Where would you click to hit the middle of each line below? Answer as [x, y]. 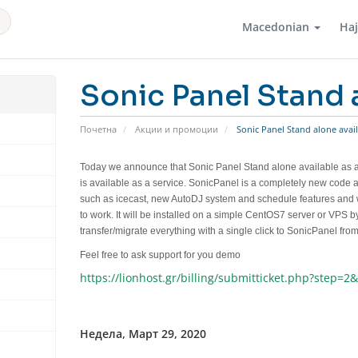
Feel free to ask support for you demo [160, 255]
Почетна [98, 129]
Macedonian [277, 27]
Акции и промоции [176, 129]
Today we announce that [134, 167]
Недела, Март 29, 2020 [143, 334]
